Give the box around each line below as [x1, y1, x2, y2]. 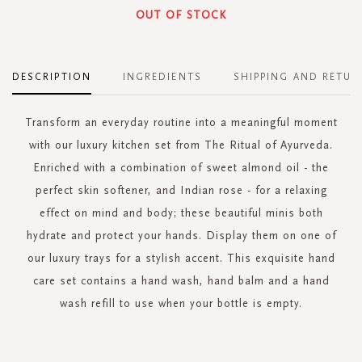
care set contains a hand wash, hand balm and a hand [32, 273, 330, 288]
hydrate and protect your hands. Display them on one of [26, 228, 336, 242]
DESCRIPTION [12, 70, 91, 82]
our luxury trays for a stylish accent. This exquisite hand [27, 250, 335, 265]
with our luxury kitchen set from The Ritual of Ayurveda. [29, 137, 333, 152]
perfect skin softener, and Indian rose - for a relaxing [35, 183, 327, 197]
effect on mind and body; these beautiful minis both [39, 205, 323, 220]
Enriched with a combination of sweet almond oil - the [33, 160, 329, 175]
